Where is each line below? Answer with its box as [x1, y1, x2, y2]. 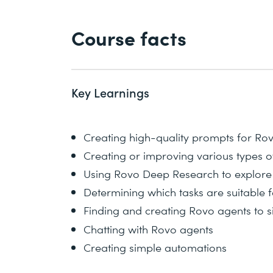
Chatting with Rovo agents [83, 221, 213, 236]
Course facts [71, 23, 186, 51]
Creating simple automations [83, 239, 227, 255]
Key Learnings [71, 83, 149, 101]
